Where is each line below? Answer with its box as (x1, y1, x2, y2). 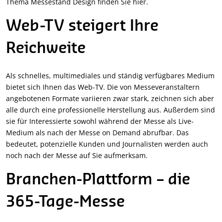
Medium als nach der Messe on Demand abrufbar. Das (6, 128, 189, 138)
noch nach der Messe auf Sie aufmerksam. (6, 151, 148, 161)
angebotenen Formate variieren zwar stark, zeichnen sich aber (6, 94, 214, 104)
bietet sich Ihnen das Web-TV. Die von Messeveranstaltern (6, 82, 200, 92)
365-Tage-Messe (6, 195, 125, 210)
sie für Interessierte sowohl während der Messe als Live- (6, 116, 194, 126)
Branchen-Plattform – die (6, 172, 190, 188)
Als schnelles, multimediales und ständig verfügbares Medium (6, 71, 215, 81)
